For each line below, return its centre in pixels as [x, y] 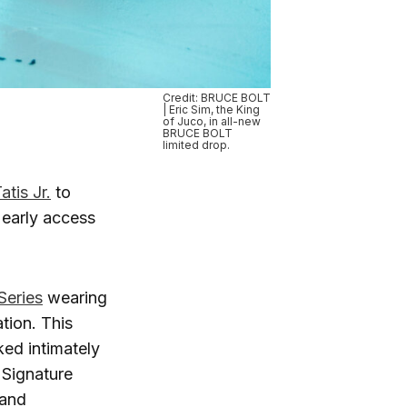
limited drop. [196, 144]
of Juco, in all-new [212, 121]
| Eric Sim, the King [211, 109]
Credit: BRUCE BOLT [217, 97]
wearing [75, 297]
